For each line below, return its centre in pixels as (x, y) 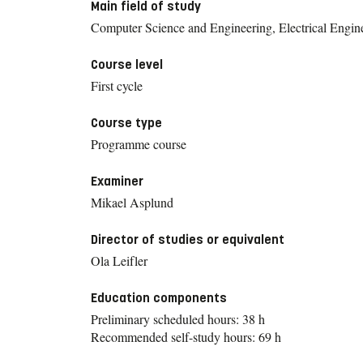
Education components (159, 297)
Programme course (139, 143)
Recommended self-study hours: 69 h (186, 336)
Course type (126, 122)
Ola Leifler (119, 260)
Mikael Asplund (132, 202)
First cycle (117, 85)
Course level (127, 64)
